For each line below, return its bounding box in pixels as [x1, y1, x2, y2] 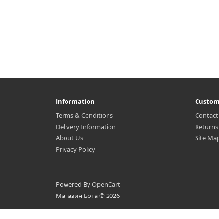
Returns [195, 122, 218, 131]
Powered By [56, 180, 92, 189]
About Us [56, 133, 83, 142]
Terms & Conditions [56, 111, 113, 120]
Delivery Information [56, 122, 116, 131]
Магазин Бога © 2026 [56, 191, 120, 200]
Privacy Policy [56, 145, 95, 153]
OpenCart [92, 180, 120, 189]
